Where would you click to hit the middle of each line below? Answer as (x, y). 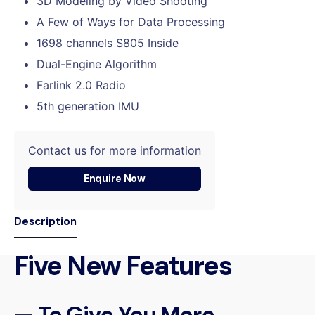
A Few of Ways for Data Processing (131, 22)
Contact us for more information (115, 150)
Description (45, 221)
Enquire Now (115, 178)
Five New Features (123, 266)
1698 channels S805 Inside (108, 43)
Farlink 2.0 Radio (81, 85)
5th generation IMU (88, 107)
